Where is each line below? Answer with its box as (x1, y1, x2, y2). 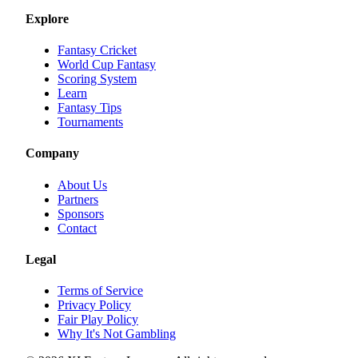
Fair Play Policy (58, 312, 138, 327)
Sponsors (58, 206, 104, 221)
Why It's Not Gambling (58, 327, 176, 341)
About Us (58, 177, 107, 192)
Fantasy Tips (58, 101, 121, 115)
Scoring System (58, 72, 137, 86)
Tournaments (58, 115, 123, 129)
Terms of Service (58, 284, 143, 298)
